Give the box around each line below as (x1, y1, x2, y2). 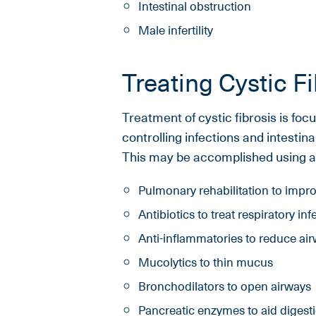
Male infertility (138, 20, 213, 39)
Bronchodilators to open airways (138, 276, 311, 296)
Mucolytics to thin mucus (138, 253, 273, 272)
